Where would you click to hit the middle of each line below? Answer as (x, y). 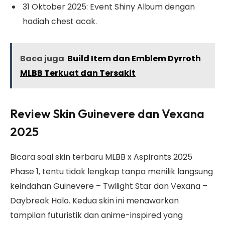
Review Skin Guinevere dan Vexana (107, 114)
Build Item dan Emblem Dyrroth (134, 58)
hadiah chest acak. (60, 22)
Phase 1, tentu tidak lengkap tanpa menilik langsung (111, 172)
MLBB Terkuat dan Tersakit (78, 73)
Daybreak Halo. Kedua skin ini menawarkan (94, 201)
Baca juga (42, 58)
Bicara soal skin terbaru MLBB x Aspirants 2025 (101, 157)
